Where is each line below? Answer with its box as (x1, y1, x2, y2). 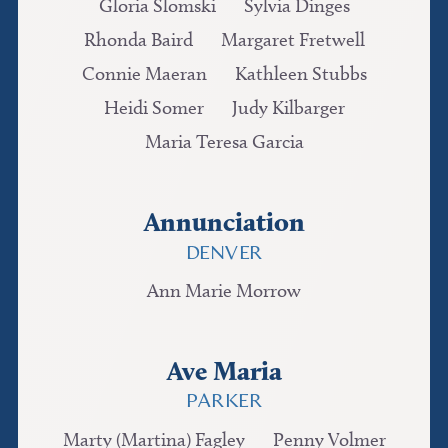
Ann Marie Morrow (147, 279, 301, 303)
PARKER (186, 393, 262, 413)
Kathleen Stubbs (234, 62, 367, 86)
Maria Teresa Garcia (144, 130, 304, 154)
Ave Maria (166, 354, 282, 388)
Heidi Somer (103, 96, 204, 120)
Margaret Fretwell (220, 28, 365, 52)
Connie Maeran (81, 62, 207, 86)
